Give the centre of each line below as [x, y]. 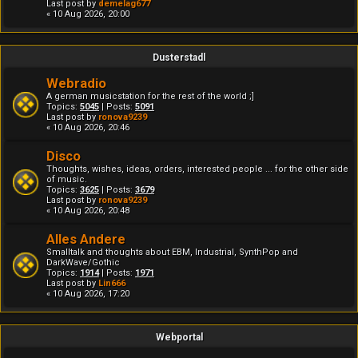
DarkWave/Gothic [83, 263]
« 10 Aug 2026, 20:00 [88, 14]
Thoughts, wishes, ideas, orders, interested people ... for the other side [197, 169]
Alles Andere [86, 239]
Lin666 [112, 283]
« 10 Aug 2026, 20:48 [88, 211]
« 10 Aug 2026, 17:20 [88, 294]
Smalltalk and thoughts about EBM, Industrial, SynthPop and [172, 252]
